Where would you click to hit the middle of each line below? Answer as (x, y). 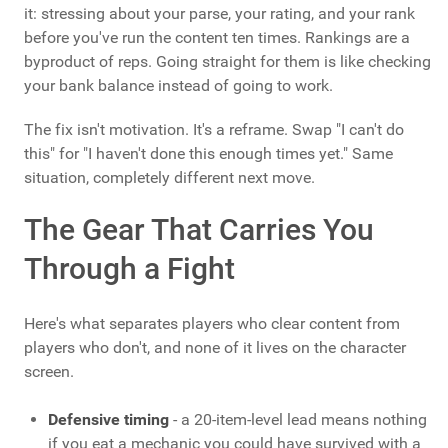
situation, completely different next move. (169, 178)
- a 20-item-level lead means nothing (298, 420)
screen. (49, 372)
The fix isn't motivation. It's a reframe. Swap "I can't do (214, 130)
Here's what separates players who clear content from (212, 324)
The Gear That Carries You (199, 230)
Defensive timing (108, 420)
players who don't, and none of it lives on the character (215, 348)
